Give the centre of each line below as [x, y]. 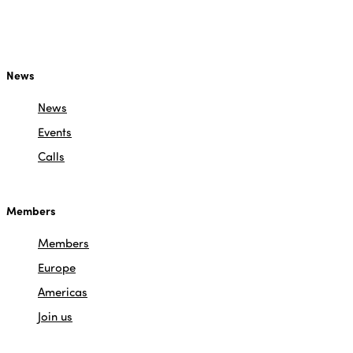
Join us [55, 316]
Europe [57, 267]
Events [55, 131]
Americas [63, 291]
